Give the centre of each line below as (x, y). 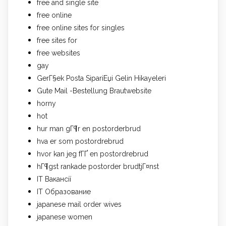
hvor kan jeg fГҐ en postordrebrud (93, 154)
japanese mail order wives (79, 204)
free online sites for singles (81, 27)
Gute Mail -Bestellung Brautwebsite (94, 91)
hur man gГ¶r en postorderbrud (89, 128)
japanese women (65, 217)
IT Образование (64, 191)
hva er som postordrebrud (80, 141)
